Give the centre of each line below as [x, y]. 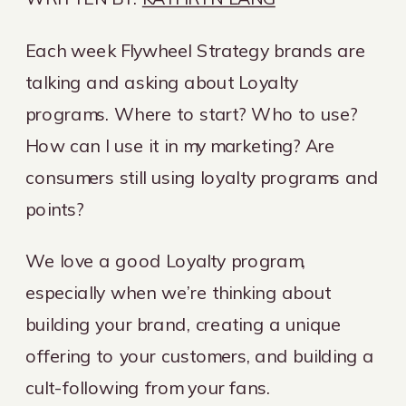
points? [58, 209]
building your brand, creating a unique [184, 324]
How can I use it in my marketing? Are [180, 145]
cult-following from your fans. [150, 388]
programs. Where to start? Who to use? [192, 114]
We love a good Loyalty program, [166, 261]
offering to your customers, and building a [200, 356]
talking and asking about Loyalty [162, 82]
